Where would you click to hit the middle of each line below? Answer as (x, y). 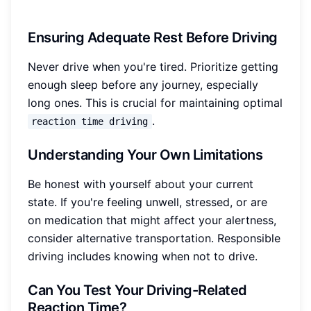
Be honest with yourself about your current (141, 184)
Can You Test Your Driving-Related (137, 291)
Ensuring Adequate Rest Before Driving (153, 38)
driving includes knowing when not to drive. (143, 257)
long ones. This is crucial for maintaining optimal (155, 103)
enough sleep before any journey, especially (143, 85)
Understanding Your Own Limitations (145, 155)
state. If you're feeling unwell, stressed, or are (148, 202)
